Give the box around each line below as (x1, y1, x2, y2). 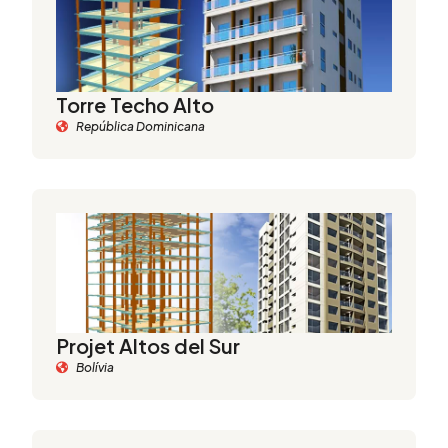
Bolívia (76, 360, 114, 375)
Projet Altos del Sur (56, 333, 240, 358)
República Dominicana (76, 119, 205, 134)
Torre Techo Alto (56, 92, 214, 117)
